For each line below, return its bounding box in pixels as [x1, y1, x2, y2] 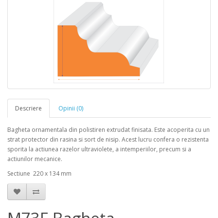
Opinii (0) [58, 104, 83, 112]
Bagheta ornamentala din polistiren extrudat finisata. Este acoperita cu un [7, 126, 210, 134]
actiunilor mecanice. [7, 155, 62, 163]
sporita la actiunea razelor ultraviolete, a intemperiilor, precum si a [7, 145, 191, 153]
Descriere [15, 104, 42, 112]
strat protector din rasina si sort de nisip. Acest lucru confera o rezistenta [7, 135, 209, 144]
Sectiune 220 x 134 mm [7, 169, 72, 178]
